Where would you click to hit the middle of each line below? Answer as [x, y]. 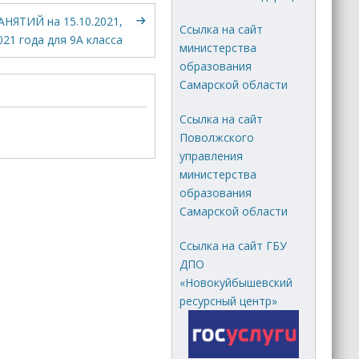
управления [212, 155]
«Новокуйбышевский [236, 282]
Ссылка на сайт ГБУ [234, 245]
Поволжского [217, 137]
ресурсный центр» [229, 301]
